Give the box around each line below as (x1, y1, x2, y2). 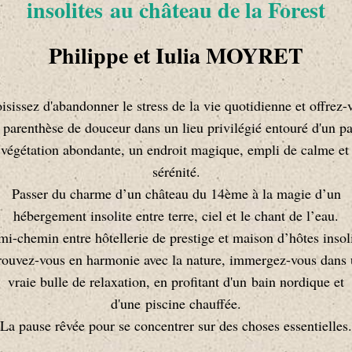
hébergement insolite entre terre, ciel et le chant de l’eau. (13, 205, 339, 225)
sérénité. (152, 161, 200, 181)
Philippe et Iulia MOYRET (49, 38, 303, 71)
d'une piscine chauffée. (111, 293, 241, 313)
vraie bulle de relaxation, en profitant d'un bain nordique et (8, 271, 344, 291)
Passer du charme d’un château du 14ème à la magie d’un (11, 183, 341, 203)
